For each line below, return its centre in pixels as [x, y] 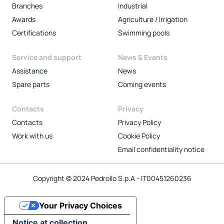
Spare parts [31, 84]
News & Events [143, 57]
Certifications [34, 33]
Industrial [133, 6]
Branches [27, 6]
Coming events [142, 84]
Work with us [32, 136]
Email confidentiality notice [161, 149]
